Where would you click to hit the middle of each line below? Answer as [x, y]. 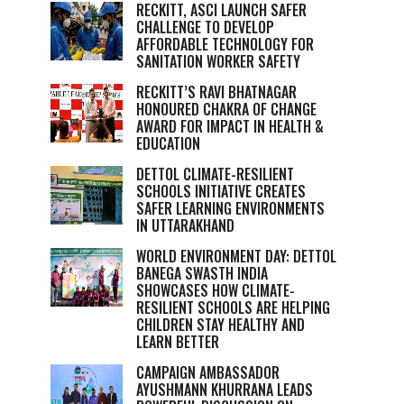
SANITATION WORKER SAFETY [218, 61]
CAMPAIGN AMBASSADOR [208, 372]
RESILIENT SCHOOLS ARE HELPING [233, 308]
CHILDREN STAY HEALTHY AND [220, 325]
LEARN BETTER [178, 342]
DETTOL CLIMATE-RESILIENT [215, 174]
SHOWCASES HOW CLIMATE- [216, 290]
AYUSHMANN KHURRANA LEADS [225, 390]
